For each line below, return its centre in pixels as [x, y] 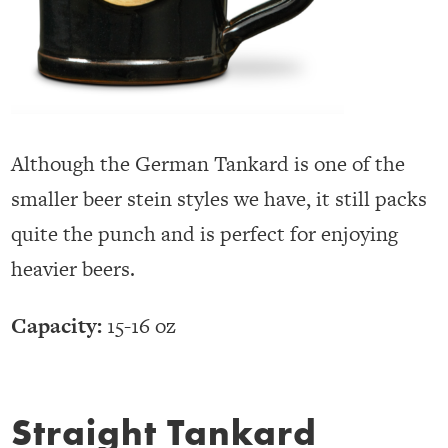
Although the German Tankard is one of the [208, 164]
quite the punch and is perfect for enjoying [205, 234]
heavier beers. [73, 269]
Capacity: [57, 326]
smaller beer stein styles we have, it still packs [219, 199]
